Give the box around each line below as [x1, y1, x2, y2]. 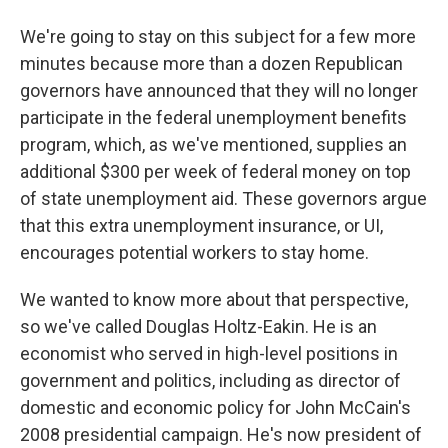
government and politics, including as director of [20, 370, 401, 391]
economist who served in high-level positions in [20, 343, 398, 364]
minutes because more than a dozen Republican [20, 53, 403, 74]
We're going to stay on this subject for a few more [20, 26, 416, 47]
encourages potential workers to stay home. [20, 242, 369, 263]
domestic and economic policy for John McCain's [20, 397, 411, 418]
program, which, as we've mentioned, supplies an [20, 134, 407, 155]
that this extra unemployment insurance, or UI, [20, 215, 383, 236]
